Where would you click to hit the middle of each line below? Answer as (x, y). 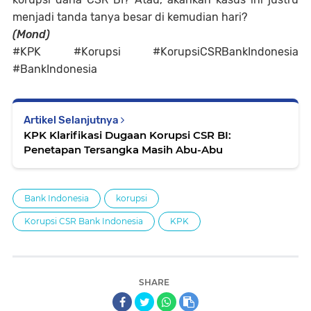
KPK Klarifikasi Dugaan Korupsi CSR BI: (127, 135)
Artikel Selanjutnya (72, 120)
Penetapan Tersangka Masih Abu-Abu (123, 150)
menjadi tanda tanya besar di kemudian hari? (130, 17)
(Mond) (31, 34)
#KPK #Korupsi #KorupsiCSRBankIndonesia (155, 52)
